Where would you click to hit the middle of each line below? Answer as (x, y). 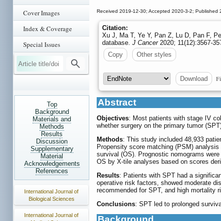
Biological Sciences (51, 199)
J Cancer (145, 43)
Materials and (52, 119)
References (52, 171)
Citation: (115, 28)
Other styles (154, 55)
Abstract (117, 103)
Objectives (113, 118)
